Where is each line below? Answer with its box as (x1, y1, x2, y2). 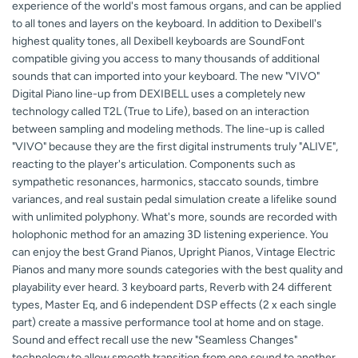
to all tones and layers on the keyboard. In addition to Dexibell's (12, 17, 322, 31)
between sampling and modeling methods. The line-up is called (12, 122, 324, 137)
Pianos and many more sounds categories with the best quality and (12, 263, 343, 277)
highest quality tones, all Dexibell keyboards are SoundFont (12, 34, 304, 49)
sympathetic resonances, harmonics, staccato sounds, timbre (12, 175, 319, 189)
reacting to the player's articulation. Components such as (12, 157, 296, 172)
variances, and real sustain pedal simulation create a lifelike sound (12, 193, 336, 207)
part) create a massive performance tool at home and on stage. (12, 316, 324, 330)
